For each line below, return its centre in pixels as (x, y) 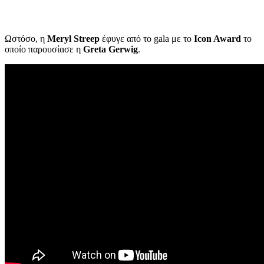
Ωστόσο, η (26, 39)
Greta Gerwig (110, 49)
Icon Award (217, 39)
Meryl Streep (73, 39)
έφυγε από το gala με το (147, 39)
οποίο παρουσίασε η (44, 49)
